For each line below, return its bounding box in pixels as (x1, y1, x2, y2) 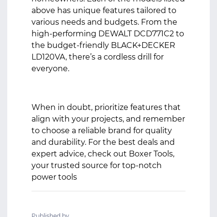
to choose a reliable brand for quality (31, 126, 172, 135)
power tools (31, 172, 77, 182)
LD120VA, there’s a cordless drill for (31, 52, 164, 62)
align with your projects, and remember (31, 114, 185, 124)
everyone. (31, 64, 69, 73)
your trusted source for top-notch (31, 161, 162, 170)
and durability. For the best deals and (31, 138, 175, 147)
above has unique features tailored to (31, 6, 176, 15)
